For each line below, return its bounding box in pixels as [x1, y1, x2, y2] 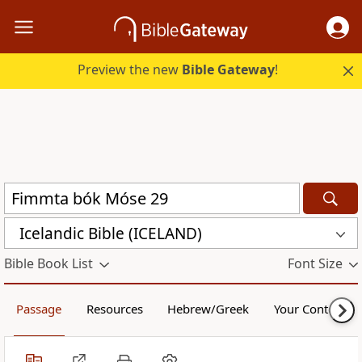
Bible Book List [4, 255, 93, 273]
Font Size [287, 255, 343, 273]
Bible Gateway [182, 61, 276, 79]
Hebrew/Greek [167, 301, 250, 318]
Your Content [273, 301, 346, 318]
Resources [86, 301, 143, 318]
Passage [16, 301, 62, 318]
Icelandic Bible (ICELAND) [19, 222, 202, 244]
